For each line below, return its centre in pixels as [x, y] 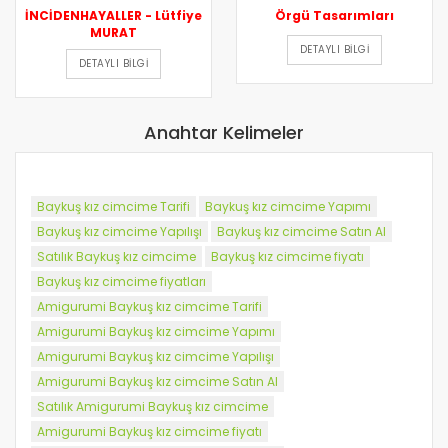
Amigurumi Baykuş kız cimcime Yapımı [156, 332]
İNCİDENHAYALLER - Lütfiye [113, 16]
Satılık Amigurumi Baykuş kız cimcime [152, 407]
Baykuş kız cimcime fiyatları [121, 282]
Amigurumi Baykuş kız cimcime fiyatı [149, 432]
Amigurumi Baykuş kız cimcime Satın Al [157, 382]
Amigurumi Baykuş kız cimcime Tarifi [149, 307]
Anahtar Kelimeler [224, 133]
